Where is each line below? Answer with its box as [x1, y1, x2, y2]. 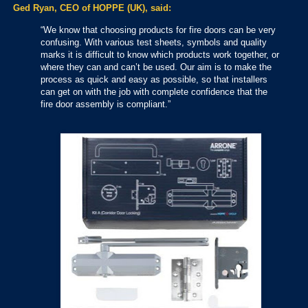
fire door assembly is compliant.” [41, 98, 170, 109]
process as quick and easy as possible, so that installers [41, 74, 267, 85]
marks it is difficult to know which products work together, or [41, 49, 279, 60]
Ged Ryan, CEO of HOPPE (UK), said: [13, 3, 171, 14]
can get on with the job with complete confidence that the [41, 86, 267, 97]
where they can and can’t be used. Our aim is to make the [41, 61, 272, 72]
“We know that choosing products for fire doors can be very [41, 24, 276, 35]
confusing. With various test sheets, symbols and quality [41, 36, 267, 47]
